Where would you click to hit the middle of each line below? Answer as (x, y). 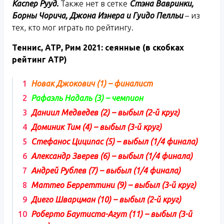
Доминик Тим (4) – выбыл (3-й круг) (96, 127)
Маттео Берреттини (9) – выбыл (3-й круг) (113, 185)
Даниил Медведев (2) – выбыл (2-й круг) (105, 112)
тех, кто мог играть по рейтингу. (73, 27)
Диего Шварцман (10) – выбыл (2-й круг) (106, 199)
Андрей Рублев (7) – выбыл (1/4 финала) (106, 170)
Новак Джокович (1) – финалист (92, 83)
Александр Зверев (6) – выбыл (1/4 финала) (112, 156)
